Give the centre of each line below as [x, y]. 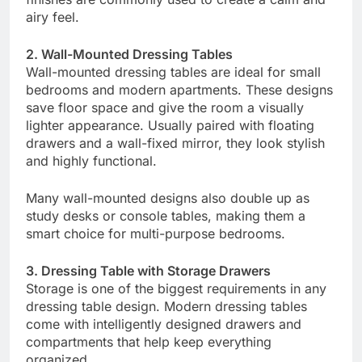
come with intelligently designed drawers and [164, 324]
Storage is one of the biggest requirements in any [176, 289]
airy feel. [53, 17]
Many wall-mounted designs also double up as [168, 198]
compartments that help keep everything [149, 342]
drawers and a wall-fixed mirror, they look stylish [175, 143]
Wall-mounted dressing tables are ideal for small [173, 72]
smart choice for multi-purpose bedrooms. [156, 234]
